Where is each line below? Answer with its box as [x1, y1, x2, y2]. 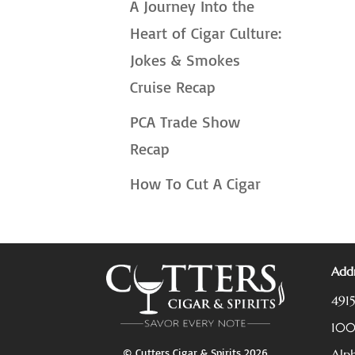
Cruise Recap [130, 76, 216, 97]
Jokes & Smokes [130, 49, 241, 70]
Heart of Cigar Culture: [130, 22, 282, 43]
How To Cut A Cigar [130, 173, 261, 193]
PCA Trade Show [130, 111, 241, 132]
